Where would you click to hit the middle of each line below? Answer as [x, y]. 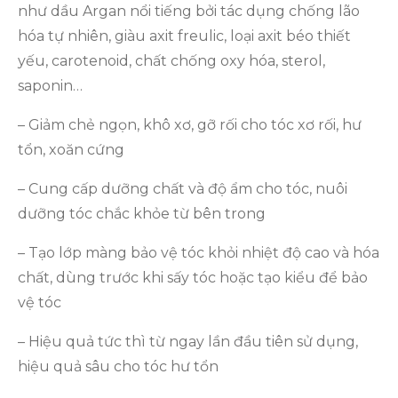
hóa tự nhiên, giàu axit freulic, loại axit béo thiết [184, 36]
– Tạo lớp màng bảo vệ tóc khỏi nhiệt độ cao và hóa [199, 253]
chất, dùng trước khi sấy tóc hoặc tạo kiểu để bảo [193, 278]
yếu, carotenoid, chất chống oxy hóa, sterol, [171, 61]
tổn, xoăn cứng [71, 150]
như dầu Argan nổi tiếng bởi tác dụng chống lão [189, 11]
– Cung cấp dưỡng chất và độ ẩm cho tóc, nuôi [183, 189]
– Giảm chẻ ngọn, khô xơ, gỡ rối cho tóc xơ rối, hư [190, 125]
